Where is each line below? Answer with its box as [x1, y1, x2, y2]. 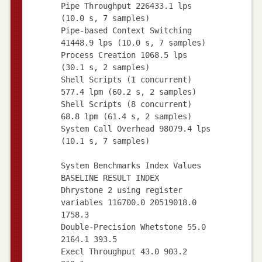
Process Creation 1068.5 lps [60, 50, 187, 60]
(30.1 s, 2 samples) [60, 62, 150, 72]
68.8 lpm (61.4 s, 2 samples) [60, 111, 192, 121]
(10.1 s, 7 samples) [60, 136, 150, 146]
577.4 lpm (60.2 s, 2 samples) [60, 87, 196, 96]
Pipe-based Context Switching [60, 25, 192, 35]
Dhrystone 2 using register [60, 185, 182, 195]
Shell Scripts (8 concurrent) [60, 99, 192, 109]
